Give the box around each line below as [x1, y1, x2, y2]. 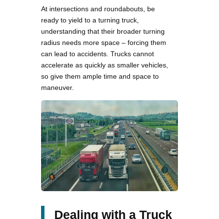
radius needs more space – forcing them [41, 38, 166, 46]
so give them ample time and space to [41, 72, 159, 80]
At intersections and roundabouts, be [41, 4, 155, 13]
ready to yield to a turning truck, [41, 16, 139, 24]
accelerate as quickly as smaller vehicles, [41, 61, 168, 69]
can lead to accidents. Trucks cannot [41, 49, 154, 58]
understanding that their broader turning [41, 27, 165, 35]
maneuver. [41, 83, 74, 91]
